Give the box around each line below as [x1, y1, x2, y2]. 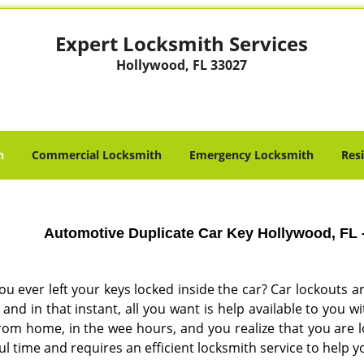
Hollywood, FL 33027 [116, 56, 248, 74]
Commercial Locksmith [32, 147, 162, 162]
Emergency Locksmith [189, 147, 314, 162]
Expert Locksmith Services [55, 30, 309, 57]
